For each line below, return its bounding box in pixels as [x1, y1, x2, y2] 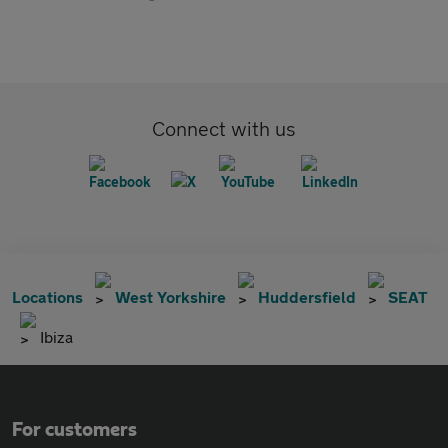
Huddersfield [258, 287, 356, 306]
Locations [12, 287, 83, 306]
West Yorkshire [115, 287, 226, 306]
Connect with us [152, 117, 296, 140]
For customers [12, 420, 137, 440]
